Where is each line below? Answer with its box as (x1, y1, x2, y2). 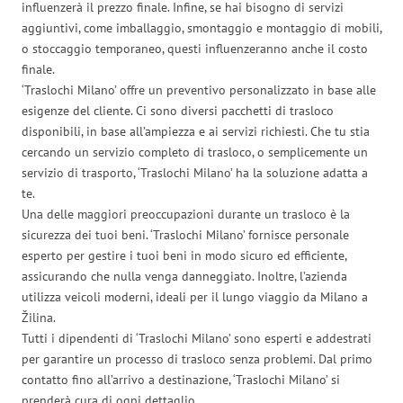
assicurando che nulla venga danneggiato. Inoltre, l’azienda (22, 267, 347, 284)
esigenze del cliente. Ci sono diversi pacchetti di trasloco (22, 102, 334, 119)
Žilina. (22, 309, 56, 326)
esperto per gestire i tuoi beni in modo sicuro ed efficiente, (22, 246, 346, 264)
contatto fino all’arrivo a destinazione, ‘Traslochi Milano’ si (22, 371, 340, 388)
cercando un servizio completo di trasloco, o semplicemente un (22, 143, 368, 160)
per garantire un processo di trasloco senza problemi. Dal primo (22, 350, 372, 367)
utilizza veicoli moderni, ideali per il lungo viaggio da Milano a (22, 288, 368, 305)
